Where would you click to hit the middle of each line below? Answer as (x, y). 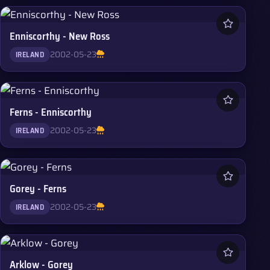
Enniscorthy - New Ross (60, 36)
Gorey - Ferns (38, 188)
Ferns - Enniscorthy (51, 112)
